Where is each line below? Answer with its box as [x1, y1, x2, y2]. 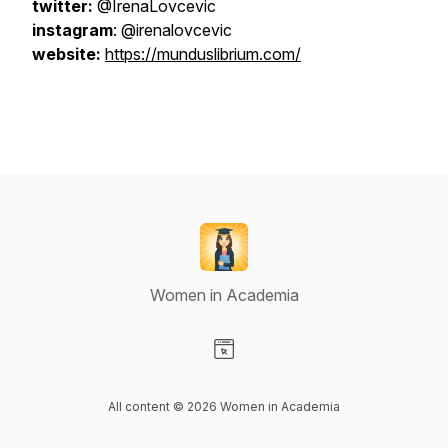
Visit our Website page [223, 360, 383, 380]
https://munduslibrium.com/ [105, 44, 301, 64]
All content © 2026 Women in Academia [108, 399, 340, 414]
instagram [32, 20, 113, 40]
